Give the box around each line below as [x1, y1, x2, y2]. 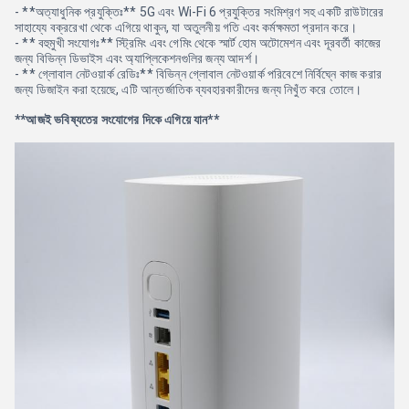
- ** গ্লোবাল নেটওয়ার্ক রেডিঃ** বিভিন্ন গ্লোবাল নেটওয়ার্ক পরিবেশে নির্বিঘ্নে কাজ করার [15, 67, 383, 81]
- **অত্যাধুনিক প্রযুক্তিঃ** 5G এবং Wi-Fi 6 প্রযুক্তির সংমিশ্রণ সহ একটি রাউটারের [15, 5, 384, 19]
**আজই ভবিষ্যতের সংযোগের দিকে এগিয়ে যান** [15, 112, 219, 127]
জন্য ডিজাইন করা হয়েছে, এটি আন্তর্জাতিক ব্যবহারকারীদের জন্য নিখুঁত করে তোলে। [15, 82, 362, 97]
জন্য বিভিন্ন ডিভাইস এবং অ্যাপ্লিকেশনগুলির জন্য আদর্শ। [15, 51, 259, 66]
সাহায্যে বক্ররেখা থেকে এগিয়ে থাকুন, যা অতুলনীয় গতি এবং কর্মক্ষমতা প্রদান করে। [15, 20, 357, 35]
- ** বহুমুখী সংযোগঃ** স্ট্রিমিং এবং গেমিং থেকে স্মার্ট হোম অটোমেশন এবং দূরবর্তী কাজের [15, 36, 382, 50]
